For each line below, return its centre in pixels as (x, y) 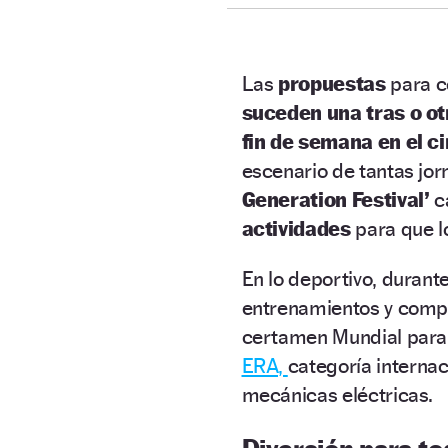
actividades (296, 228)
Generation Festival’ (335, 199)
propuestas (334, 83)
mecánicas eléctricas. (337, 394)
